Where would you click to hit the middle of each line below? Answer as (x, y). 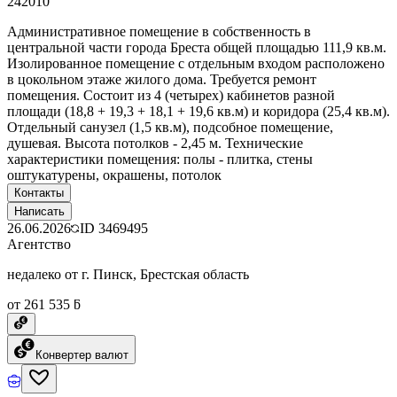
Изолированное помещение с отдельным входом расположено (196, 63)
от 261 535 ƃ (44, 304)
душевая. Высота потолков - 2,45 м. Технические (155, 143)
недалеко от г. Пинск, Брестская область (128, 274)
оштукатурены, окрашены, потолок (114, 175)
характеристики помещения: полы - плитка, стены (160, 159)
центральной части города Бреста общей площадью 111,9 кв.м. (197, 47)
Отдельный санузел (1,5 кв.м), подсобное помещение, (170, 127)
